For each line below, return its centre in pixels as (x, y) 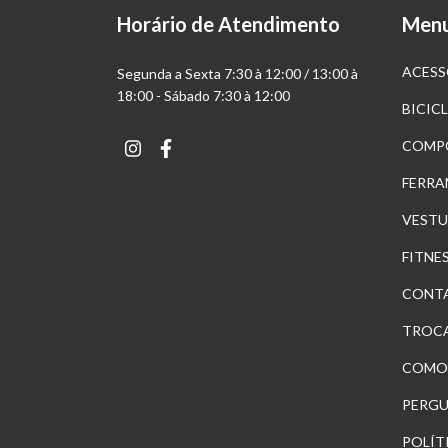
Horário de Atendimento (228, 24)
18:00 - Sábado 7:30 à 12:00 (203, 95)
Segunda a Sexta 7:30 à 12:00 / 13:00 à (237, 73)
